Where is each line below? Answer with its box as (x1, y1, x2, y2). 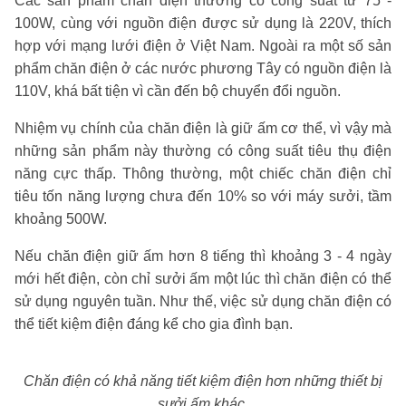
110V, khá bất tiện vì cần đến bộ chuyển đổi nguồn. (14, 82, 344, 99)
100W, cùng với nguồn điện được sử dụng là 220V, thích (14, 14, 391, 31)
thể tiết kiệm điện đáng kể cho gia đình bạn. (14, 315, 296, 332)
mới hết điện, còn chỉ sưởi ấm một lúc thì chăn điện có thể (14, 270, 391, 286)
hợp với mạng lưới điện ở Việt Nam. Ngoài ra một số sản (14, 37, 391, 53)
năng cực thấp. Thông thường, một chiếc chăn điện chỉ (14, 165, 391, 181)
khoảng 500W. (14, 210, 107, 227)
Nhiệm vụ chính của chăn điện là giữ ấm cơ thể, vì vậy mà (14, 120, 391, 136)
